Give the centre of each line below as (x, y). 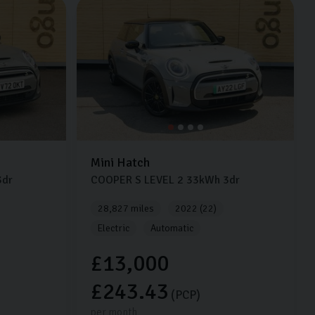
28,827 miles (126, 209)
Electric (114, 229)
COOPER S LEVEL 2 (137, 180)
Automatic (172, 229)
